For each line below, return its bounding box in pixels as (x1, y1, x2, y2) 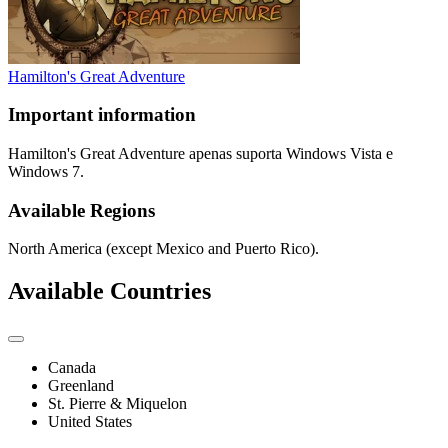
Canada (48, 359, 96, 377)
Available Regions (8, 199, 155, 221)
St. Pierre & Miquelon (48, 395, 187, 413)
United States (48, 413, 132, 431)
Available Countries (8, 278, 211, 305)
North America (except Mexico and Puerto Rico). (8, 240, 319, 258)
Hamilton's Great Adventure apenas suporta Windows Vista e (8, 144, 393, 162)
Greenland (48, 377, 114, 395)
